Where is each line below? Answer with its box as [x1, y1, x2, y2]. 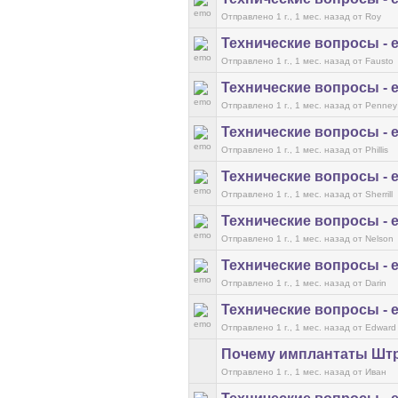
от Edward [353, 322, 396, 332]
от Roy [353, 12, 381, 21]
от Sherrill [353, 189, 393, 199]
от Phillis [353, 145, 388, 155]
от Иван [353, 367, 386, 377]
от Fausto [353, 56, 394, 66]
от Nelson [353, 234, 394, 243]
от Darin [353, 278, 386, 288]
